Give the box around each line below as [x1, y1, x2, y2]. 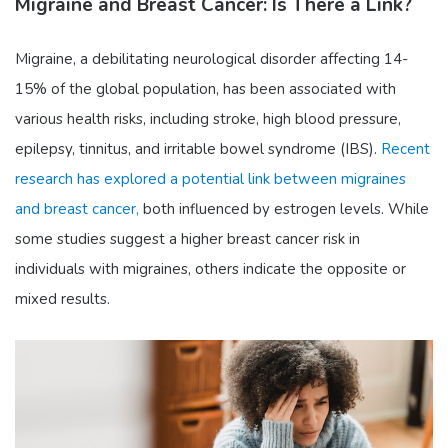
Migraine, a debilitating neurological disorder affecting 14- [15, 48, 408, 69]
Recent [381, 138, 430, 159]
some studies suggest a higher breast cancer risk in [15, 228, 360, 249]
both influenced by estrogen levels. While [139, 198, 429, 219]
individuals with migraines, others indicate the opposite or [15, 258, 406, 279]
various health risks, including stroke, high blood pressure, [15, 108, 401, 129]
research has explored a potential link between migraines [15, 168, 406, 189]
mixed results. [15, 288, 110, 309]
